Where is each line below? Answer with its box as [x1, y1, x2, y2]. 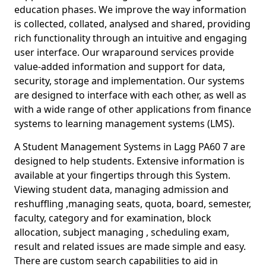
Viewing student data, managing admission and [14, 183, 229, 196]
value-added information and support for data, [14, 60, 225, 73]
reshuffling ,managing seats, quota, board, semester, [14, 197, 251, 210]
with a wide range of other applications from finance [14, 103, 251, 116]
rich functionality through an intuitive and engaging [14, 31, 247, 45]
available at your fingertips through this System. [14, 169, 230, 182]
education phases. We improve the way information [14, 3, 246, 16]
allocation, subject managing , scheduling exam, [14, 226, 229, 239]
